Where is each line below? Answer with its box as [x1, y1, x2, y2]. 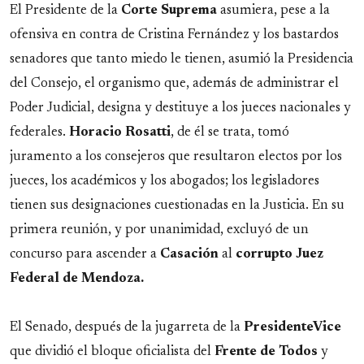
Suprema [161, 4, 217, 17]
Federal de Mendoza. [10, 272, 144, 285]
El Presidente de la [10, 4, 121, 17]
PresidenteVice [244, 321, 341, 334]
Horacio [69, 126, 122, 139]
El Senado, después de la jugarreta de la [10, 321, 244, 334]
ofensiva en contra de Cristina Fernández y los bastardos [10, 28, 339, 41]
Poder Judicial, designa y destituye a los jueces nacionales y [10, 102, 351, 115]
